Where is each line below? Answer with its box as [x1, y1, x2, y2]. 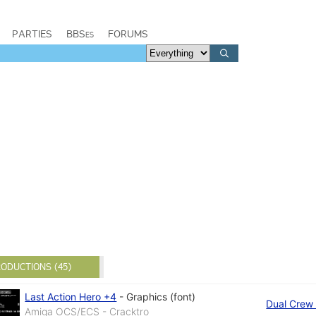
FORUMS [108, 28, 148, 40]
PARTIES [12, 28, 52, 40]
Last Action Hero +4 [25, 290, 117, 303]
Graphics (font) [126, 290, 196, 303]
